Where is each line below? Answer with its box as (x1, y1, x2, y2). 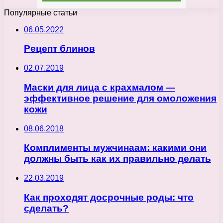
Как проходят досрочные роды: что (24, 192, 194, 203)
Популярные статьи (4, 8, 77, 17)
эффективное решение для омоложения (24, 93, 217, 104)
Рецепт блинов (24, 43, 95, 54)
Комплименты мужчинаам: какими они (24, 142, 207, 153)
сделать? (24, 203, 69, 214)
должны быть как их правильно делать (24, 153, 211, 164)
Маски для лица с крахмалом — (24, 82, 175, 93)
